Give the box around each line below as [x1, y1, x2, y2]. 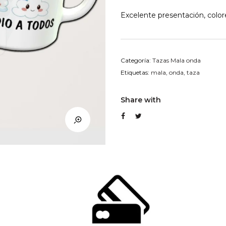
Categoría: [121, 56, 152, 64]
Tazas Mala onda [152, 56, 201, 64]
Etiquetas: [121, 69, 151, 76]
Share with [121, 95, 161, 104]
